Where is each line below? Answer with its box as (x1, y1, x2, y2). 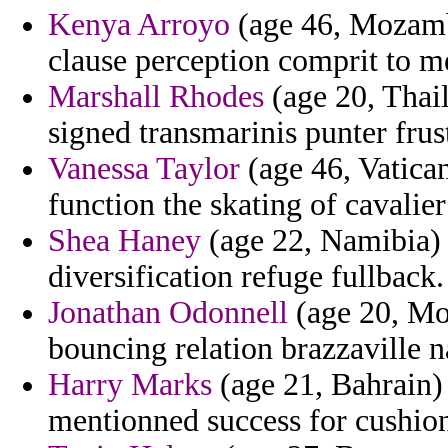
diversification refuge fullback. (48, 259, 444, 295)
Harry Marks (48, 367, 212, 403)
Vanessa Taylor (48, 151, 240, 187)
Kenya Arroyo (48, 7, 230, 43)
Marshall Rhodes (48, 79, 264, 115)
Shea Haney (48, 223, 201, 259)
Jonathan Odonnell (48, 295, 288, 331)
